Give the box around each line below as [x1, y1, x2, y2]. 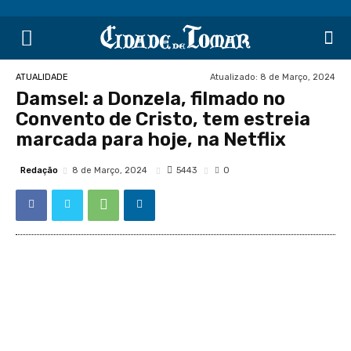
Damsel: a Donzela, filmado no [16, 88, 285, 110]
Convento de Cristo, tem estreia [16, 108, 310, 130]
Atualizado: [210, 71, 258, 82]
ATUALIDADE [16, 71, 68, 82]
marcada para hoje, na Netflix [16, 128, 286, 150]
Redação [20, 165, 58, 175]
